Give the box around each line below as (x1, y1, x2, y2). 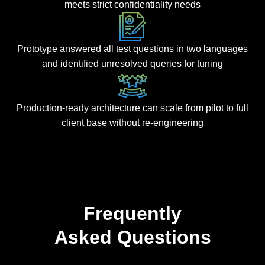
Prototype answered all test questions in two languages (17, 44, 248, 54)
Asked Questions (54, 227, 211, 248)
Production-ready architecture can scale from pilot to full (17, 103, 248, 114)
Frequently (83, 203, 182, 225)
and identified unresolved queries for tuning (42, 59, 223, 69)
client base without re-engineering (62, 118, 203, 128)
